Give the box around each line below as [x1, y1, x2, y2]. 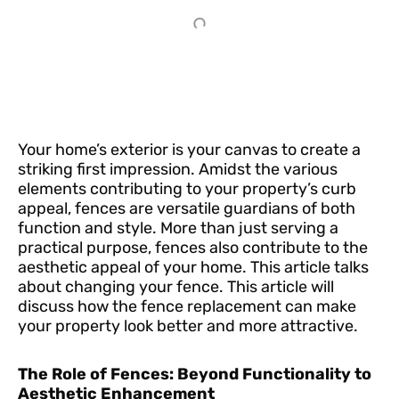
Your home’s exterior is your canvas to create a [18, 140, 361, 160]
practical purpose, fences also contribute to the [18, 238, 368, 258]
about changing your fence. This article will [18, 277, 334, 297]
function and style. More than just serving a [18, 218, 338, 239]
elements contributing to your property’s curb [18, 179, 356, 199]
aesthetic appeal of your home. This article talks [18, 257, 369, 278]
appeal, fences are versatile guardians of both [18, 199, 355, 219]
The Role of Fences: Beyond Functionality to [18, 363, 371, 384]
